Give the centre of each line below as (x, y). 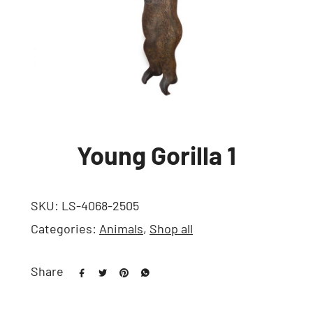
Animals (121, 228)
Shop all (171, 228)
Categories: (65, 228)
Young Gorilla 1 (156, 155)
